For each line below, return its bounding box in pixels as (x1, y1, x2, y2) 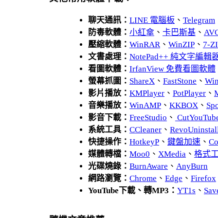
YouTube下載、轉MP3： (88, 186, 177, 195)
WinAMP (129, 101, 161, 110)
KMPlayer (129, 89, 164, 98)
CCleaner (129, 125, 162, 134)
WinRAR (129, 40, 160, 49)
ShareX (129, 76, 155, 86)
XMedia (158, 149, 186, 159)
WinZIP (168, 40, 195, 49)
